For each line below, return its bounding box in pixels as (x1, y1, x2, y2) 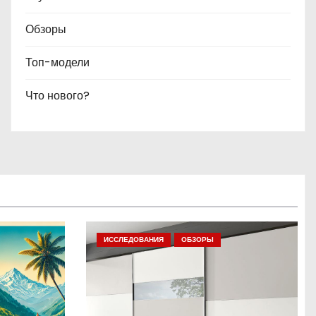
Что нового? (25, 87, 90, 104)
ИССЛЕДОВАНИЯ (103, 233, 164, 245)
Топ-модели (25, 54, 90, 71)
